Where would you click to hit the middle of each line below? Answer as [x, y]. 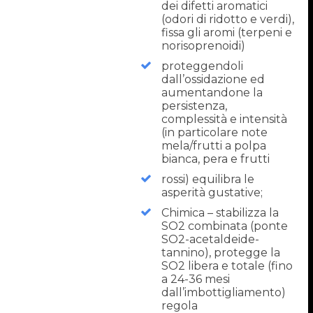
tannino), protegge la [221, 252]
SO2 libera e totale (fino [227, 265]
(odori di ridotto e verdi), [228, 19]
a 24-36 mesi [196, 279]
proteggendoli [203, 66]
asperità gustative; [212, 192]
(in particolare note [215, 132]
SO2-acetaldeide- [211, 239]
